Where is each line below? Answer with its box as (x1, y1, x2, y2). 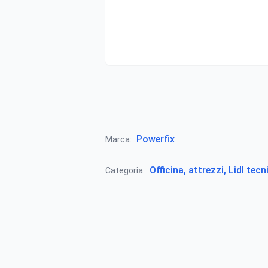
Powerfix (136, 133, 175, 145)
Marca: (105, 135, 132, 144)
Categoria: (105, 166, 145, 175)
